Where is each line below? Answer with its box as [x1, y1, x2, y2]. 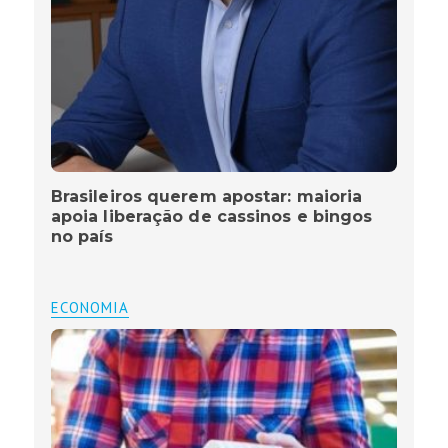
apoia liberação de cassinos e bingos [50, 207, 373, 227]
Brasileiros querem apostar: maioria [50, 187, 363, 207]
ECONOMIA [50, 298, 129, 318]
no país [50, 227, 114, 247]
